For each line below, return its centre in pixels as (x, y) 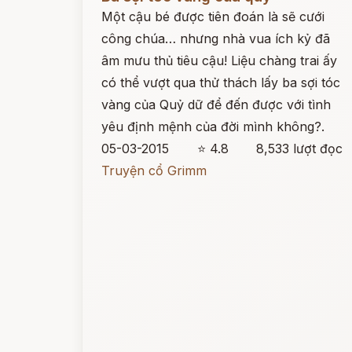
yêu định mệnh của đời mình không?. (213, 126)
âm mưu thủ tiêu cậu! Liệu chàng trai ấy (219, 60)
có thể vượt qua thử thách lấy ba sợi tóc (221, 82)
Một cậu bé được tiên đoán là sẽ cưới (213, 16)
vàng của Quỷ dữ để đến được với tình (216, 104)
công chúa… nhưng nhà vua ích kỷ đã (216, 38)
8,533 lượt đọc (300, 148)
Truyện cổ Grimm (154, 170)
